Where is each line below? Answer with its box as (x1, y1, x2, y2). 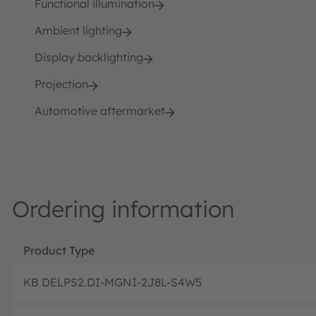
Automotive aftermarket (35, 103, 165, 118)
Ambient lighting (35, 23, 122, 37)
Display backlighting (35, 49, 143, 64)
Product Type (23, 243, 95, 257)
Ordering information (12, 194, 234, 223)
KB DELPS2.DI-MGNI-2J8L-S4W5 (23, 274, 202, 289)
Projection (35, 76, 88, 91)
